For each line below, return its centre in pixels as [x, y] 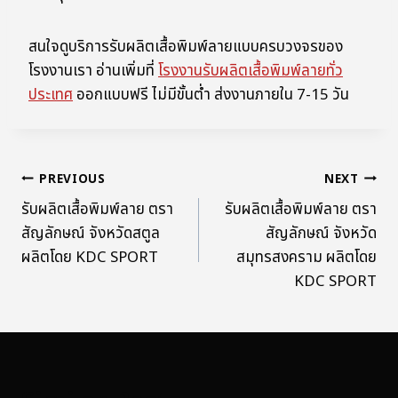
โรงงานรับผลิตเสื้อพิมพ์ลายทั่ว [251, 72]
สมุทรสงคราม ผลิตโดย [306, 258]
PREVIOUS [72, 179]
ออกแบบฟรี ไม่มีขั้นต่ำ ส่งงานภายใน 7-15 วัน [211, 96]
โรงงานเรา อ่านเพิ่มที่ [93, 72]
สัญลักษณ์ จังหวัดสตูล [91, 234]
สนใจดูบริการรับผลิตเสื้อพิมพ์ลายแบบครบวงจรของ [186, 48]
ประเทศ [51, 96]
